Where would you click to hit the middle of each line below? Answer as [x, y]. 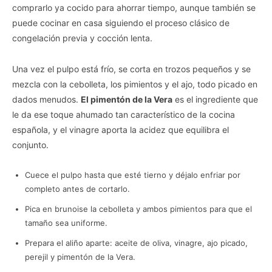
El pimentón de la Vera [127, 100]
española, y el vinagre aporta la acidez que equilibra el [121, 130]
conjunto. [30, 145]
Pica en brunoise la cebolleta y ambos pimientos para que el [138, 209]
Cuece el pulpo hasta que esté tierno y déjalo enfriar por [133, 175]
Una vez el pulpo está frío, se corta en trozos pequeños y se [131, 69]
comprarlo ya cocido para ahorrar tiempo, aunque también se [134, 8]
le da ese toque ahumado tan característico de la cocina [124, 115]
